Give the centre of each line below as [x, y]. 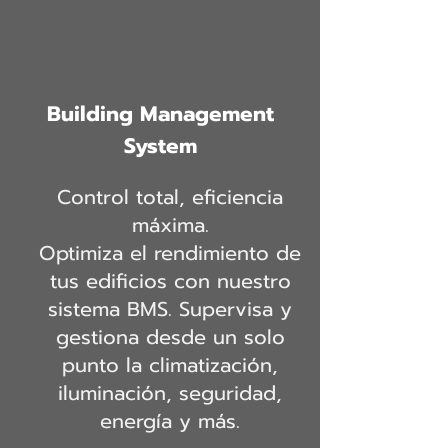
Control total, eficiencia [170, 197]
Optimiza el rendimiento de [170, 253]
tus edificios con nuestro [170, 281]
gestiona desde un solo [170, 337]
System [160, 146]
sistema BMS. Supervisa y [170, 309]
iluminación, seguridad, [170, 393]
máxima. [170, 225]
